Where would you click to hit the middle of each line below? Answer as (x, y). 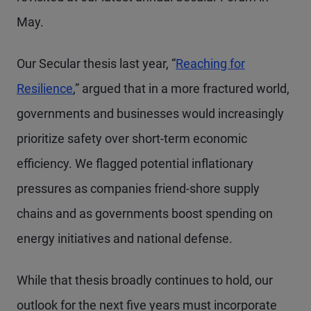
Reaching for (210, 64)
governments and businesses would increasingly (150, 114)
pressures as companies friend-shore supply (138, 188)
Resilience (45, 89)
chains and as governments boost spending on (145, 213)
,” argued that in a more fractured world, (181, 89)
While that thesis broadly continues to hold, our (145, 280)
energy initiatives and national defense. (125, 238)
